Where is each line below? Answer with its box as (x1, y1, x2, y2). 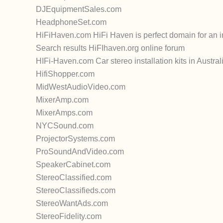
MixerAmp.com (36, 96, 89, 104)
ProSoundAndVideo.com (36, 147, 124, 156)
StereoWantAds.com (36, 199, 108, 208)
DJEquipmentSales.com (36, 5, 121, 13)
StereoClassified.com (36, 173, 111, 182)
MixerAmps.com (36, 109, 93, 117)
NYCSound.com (36, 121, 94, 130)
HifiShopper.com (36, 70, 95, 78)
